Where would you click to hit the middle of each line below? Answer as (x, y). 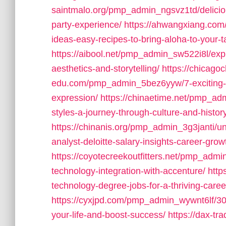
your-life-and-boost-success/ (108, 215)
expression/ (75, 98)
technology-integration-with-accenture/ (128, 171)
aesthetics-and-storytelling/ (105, 69)
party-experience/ (87, 25)
